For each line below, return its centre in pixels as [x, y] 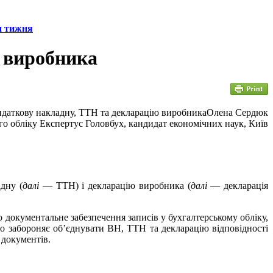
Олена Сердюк [237, 112]
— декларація [237, 185]
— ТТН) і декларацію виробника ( [115, 185]
